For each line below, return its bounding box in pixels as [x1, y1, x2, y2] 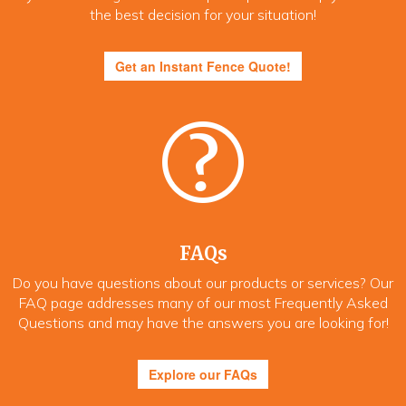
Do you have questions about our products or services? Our [13, 274, 393, 293]
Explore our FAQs [149, 365, 257, 384]
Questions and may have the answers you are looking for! [17, 314, 389, 333]
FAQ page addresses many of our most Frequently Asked [18, 294, 388, 313]
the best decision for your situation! [90, 5, 316, 24]
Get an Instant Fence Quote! [115, 57, 291, 76]
